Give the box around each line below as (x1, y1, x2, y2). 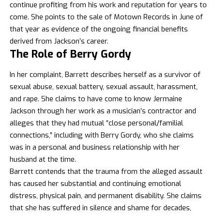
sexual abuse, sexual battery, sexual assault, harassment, (10, 81, 198, 92)
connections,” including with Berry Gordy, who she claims (10, 130, 194, 140)
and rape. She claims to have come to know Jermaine (10, 93, 182, 104)
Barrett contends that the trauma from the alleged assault (10, 166, 202, 176)
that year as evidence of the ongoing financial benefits (10, 24, 188, 34)
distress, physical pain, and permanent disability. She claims (10, 190, 201, 201)
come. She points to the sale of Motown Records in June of (10, 12, 203, 22)
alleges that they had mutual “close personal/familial (10, 118, 183, 128)
